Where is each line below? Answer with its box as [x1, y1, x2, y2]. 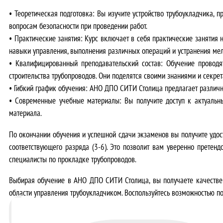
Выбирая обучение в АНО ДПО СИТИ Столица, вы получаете [9, 174, 196, 186]
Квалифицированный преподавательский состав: [15, 57, 163, 69]
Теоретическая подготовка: [14, 7, 95, 19]
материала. [9, 107, 42, 119]
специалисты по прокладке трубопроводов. [9, 153, 136, 165]
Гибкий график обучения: [14, 82, 88, 94]
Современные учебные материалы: [15, 95, 122, 107]
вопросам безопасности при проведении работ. [9, 20, 147, 32]
